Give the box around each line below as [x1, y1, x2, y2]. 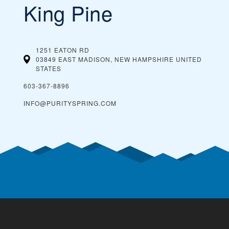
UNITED [176, 55, 202, 64]
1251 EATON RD [36, 45, 90, 55]
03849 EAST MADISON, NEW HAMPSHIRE [36, 55, 174, 64]
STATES [36, 64, 62, 73]
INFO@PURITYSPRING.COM [24, 99, 117, 108]
